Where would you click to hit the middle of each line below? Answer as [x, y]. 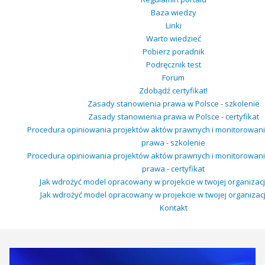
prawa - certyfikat [173, 169]
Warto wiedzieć [173, 39]
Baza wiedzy [173, 13]
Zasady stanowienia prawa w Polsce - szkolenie [173, 104]
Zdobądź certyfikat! [173, 91]
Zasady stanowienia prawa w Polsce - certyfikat [173, 117]
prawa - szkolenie [173, 143]
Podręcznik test [173, 65]
